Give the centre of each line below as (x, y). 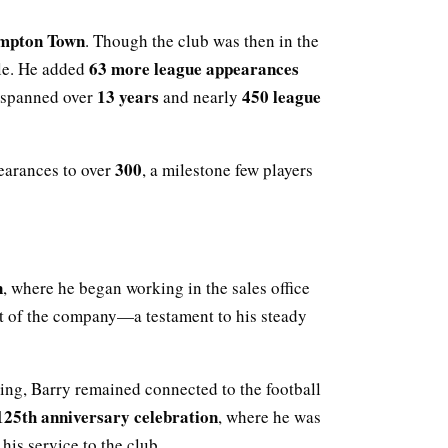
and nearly (200, 97)
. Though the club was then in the (202, 41)
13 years (128, 97)
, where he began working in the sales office (156, 288)
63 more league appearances (194, 69)
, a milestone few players (227, 170)
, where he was (269, 417)
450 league (281, 97)
